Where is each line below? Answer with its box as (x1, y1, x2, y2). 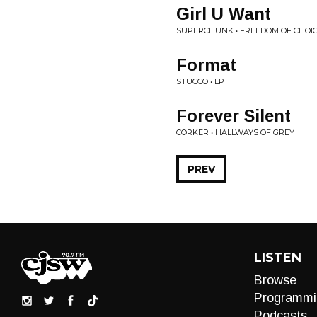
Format (176, 55, 236, 74)
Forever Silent (176, 106, 291, 125)
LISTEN (253, 250, 301, 265)
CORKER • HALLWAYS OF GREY (176, 127, 294, 137)
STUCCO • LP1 (176, 76, 227, 86)
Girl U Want (176, 4, 271, 23)
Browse (253, 273, 296, 287)
